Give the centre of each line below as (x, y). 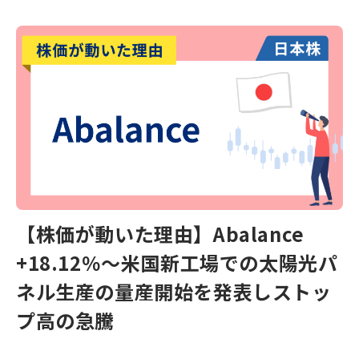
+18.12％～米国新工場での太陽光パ (177, 262)
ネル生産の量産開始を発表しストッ (174, 291)
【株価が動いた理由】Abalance (170, 233)
